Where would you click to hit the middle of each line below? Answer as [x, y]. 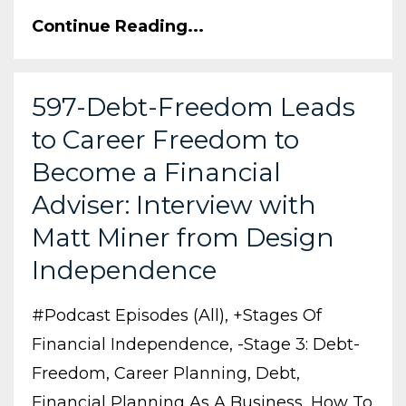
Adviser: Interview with [174, 205]
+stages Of [277, 316]
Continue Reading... [118, 27]
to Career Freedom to [165, 140]
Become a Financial [156, 173]
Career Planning [181, 374]
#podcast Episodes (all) [128, 316]
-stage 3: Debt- [299, 345]
